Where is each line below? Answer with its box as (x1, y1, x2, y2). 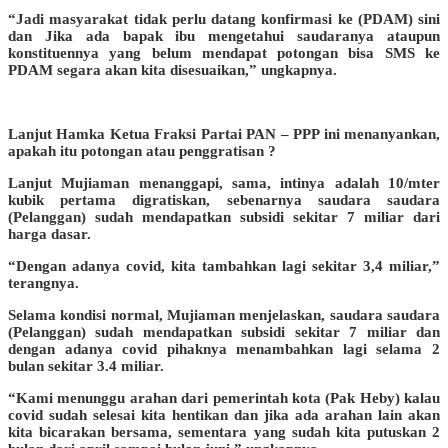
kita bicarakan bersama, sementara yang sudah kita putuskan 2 (8, 423, 440, 440)
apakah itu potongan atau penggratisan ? (8, 142, 276, 159)
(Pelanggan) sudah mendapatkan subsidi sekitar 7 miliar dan (8, 323, 440, 340)
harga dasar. (8, 225, 91, 242)
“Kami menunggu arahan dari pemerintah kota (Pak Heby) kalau (8, 389, 440, 406)
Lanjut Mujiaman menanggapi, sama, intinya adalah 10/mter (8, 174, 440, 191)
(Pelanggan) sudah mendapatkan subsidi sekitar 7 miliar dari (8, 208, 440, 225)
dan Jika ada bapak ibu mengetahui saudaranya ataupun (8, 27, 440, 44)
